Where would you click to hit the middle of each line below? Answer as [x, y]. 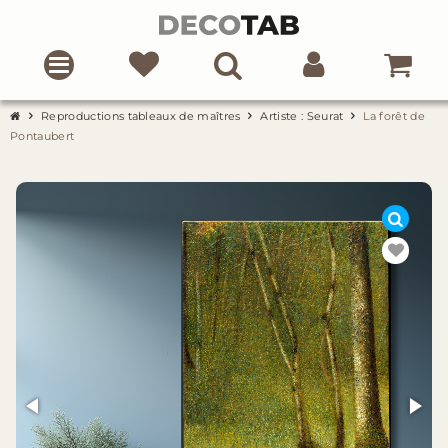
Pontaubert [42, 136]
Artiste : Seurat [302, 116]
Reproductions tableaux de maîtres [141, 116]
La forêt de [394, 116]
